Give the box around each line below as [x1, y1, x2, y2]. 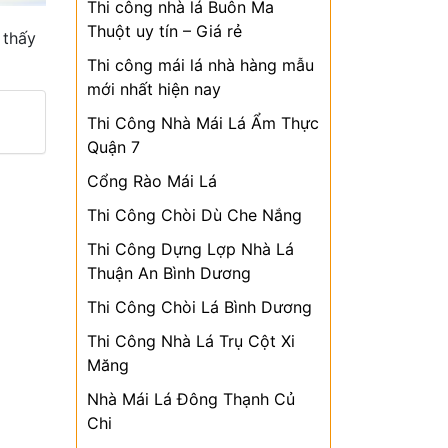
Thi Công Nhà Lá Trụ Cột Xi [87, 331, 295, 351]
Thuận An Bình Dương [87, 263, 251, 283]
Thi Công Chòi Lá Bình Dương [87, 297, 312, 317]
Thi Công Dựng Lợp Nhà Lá [87, 239, 294, 259]
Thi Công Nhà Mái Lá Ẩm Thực [87, 113, 319, 133]
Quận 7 [87, 137, 140, 157]
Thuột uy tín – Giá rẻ [87, 21, 242, 41]
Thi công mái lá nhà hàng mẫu [87, 55, 314, 75]
